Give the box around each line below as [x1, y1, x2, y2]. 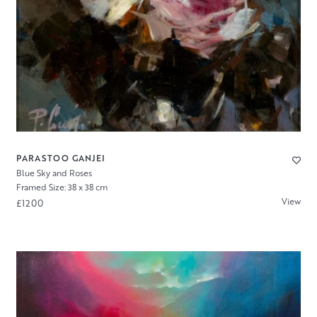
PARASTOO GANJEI [16, 151, 105, 164]
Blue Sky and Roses [16, 166, 92, 179]
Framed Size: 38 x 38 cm [16, 181, 108, 194]
